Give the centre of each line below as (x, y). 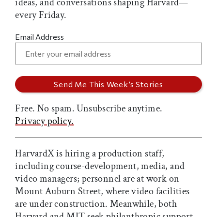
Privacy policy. (45, 121)
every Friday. (41, 15)
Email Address (40, 37)
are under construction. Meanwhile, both (96, 204)
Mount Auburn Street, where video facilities (102, 192)
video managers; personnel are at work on (97, 179)
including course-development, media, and (100, 166)
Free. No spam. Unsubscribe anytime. (89, 109)
